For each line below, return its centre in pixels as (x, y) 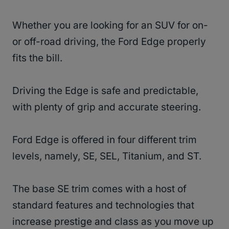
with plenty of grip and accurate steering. (108, 107)
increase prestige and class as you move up (113, 222)
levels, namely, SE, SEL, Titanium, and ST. (108, 156)
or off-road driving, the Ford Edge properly (109, 42)
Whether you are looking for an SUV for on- (110, 26)
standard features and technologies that (103, 205)
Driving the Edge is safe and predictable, (105, 91)
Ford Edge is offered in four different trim (105, 140)
